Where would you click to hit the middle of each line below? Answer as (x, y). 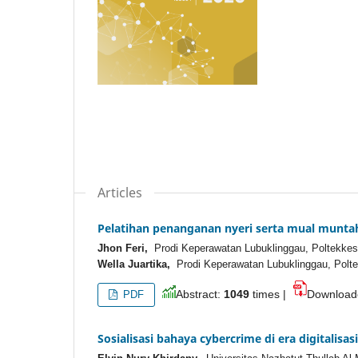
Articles (120, 192)
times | (271, 294)
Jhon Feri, (123, 248)
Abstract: (200, 294)
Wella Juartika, (134, 264)
